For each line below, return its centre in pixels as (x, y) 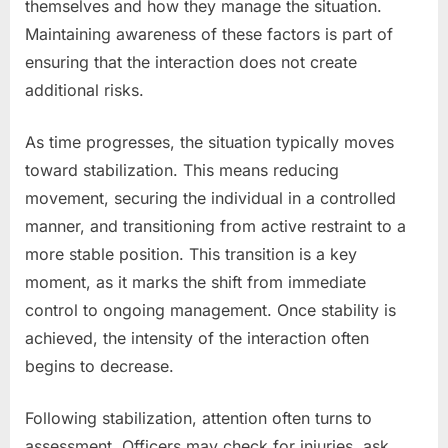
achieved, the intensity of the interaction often (197, 337)
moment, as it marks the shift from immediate (195, 281)
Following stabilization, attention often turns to (198, 417)
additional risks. (84, 89)
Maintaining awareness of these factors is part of (209, 33)
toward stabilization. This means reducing (182, 169)
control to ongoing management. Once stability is (210, 309)
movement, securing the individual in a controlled (210, 197)
